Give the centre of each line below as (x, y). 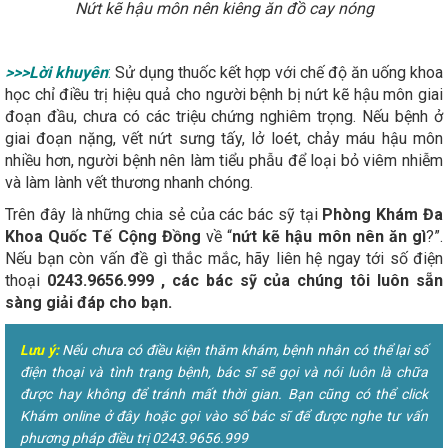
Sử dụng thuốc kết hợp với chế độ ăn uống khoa (277, 72)
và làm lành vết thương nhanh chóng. (129, 182)
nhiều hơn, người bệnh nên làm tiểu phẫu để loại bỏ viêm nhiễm (224, 160)
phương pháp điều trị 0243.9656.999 (134, 437)
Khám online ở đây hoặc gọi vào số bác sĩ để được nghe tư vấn (224, 415)
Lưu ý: (39, 349)
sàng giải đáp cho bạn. (88, 302)
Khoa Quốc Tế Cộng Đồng (103, 236)
